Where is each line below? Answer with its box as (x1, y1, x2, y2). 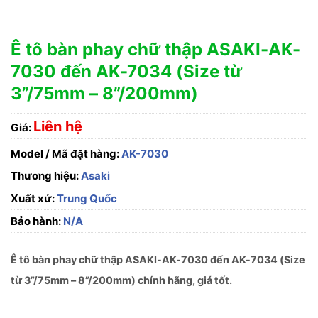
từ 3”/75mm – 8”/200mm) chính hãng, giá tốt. (11, 274, 232, 287)
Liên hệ (33, 117, 82, 135)
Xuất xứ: (11, 192, 55, 206)
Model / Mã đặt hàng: (11, 147, 119, 161)
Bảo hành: (11, 214, 61, 229)
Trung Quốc (55, 192, 117, 206)
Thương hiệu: (11, 169, 81, 183)
